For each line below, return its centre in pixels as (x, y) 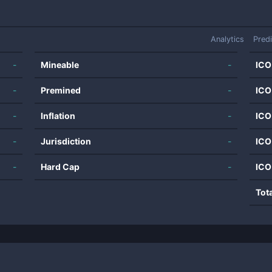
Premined (61, 90)
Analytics (227, 39)
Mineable (60, 65)
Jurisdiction (66, 141)
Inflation (58, 116)
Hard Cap (60, 167)
